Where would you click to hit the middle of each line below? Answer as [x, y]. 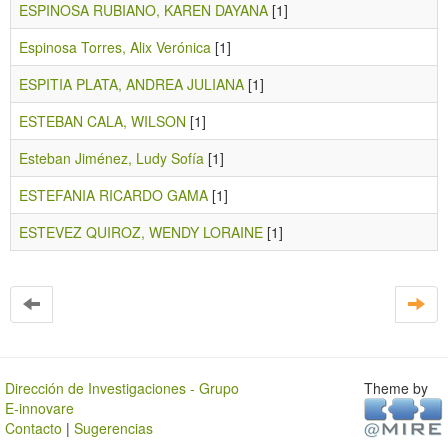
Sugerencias [113, 428]
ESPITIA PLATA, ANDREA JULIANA [131, 84]
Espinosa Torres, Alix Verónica [115, 47]
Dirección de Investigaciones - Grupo [122, 388]
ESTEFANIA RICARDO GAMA [113, 195]
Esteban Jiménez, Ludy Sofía [111, 158]
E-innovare [39, 408]
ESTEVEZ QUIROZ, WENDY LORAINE [141, 232]
